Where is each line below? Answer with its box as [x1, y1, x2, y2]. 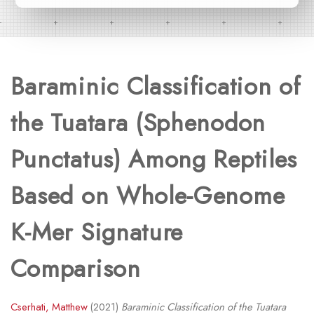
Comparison [10, 251, 141, 287]
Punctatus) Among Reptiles [10, 142, 297, 177]
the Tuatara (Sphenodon [10, 105, 266, 141]
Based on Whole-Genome [10, 178, 285, 214]
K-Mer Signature [10, 214, 184, 250]
